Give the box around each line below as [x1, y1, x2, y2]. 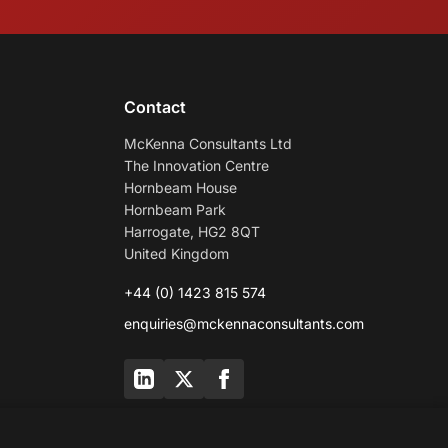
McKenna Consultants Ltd [123, 135, 292, 152]
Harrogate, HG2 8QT [123, 223, 260, 240]
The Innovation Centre [123, 157, 269, 174]
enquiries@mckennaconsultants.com [123, 315, 364, 332]
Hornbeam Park [123, 201, 226, 218]
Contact [123, 97, 186, 117]
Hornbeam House [123, 179, 237, 196]
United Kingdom [123, 245, 229, 262]
